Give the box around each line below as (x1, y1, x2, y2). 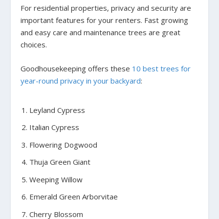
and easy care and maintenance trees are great (21, 27, 181, 38)
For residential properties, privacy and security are (21, 3, 192, 13)
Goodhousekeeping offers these (21, 64, 132, 74)
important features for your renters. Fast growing (21, 15, 189, 25)
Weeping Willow (29, 174, 83, 184)
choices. (21, 40, 47, 50)
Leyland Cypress (29, 105, 85, 115)
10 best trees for (132, 64, 191, 74)
